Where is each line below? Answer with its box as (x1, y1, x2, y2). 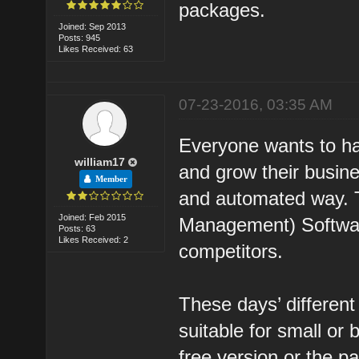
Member (90, 174, 127, 184)
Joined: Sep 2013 (58, 21, 127, 31)
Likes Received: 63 (58, 43, 134, 54)
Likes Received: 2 (58, 234, 129, 244)
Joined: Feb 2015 (58, 212, 127, 222)
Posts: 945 (58, 32, 101, 42)
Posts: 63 (58, 223, 96, 233)
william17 (74, 155, 125, 168)
